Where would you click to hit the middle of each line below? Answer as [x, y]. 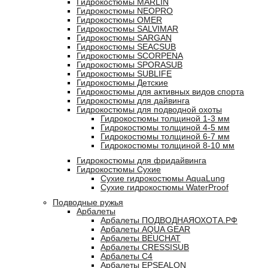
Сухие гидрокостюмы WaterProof [165, 188]
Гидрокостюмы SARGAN [124, 38]
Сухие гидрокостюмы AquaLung [163, 179]
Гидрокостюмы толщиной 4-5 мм [165, 128]
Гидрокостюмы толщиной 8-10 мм [167, 146]
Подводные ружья [88, 202]
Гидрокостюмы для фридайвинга [141, 161]
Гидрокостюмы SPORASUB [130, 65]
